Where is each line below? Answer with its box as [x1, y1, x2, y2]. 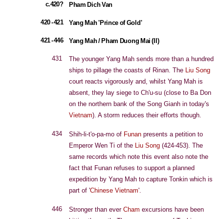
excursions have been [140, 206, 204, 213]
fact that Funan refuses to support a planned [69, 164, 195, 172]
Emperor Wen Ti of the [69, 142, 135, 149]
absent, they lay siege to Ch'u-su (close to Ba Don [69, 89, 211, 96]
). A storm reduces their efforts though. [92, 111, 201, 119]
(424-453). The [160, 142, 203, 149]
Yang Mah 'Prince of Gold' [69, 19, 142, 26]
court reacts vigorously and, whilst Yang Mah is [69, 78, 203, 85]
